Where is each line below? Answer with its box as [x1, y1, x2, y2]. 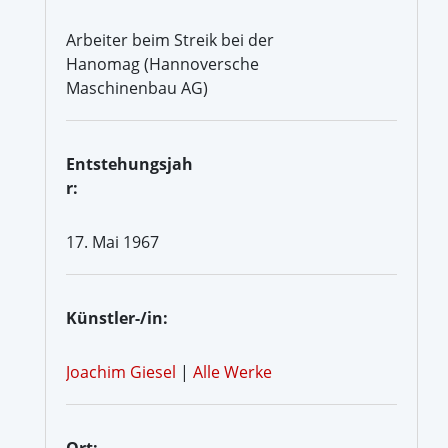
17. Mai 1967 [66, 230, 159, 253]
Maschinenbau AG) [66, 76, 208, 99]
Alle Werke [193, 360, 272, 383]
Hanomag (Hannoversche [66, 52, 259, 75]
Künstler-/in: [66, 306, 168, 329]
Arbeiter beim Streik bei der [66, 28, 274, 51]
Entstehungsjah [66, 152, 193, 175]
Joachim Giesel [66, 360, 176, 383]
